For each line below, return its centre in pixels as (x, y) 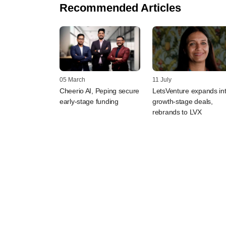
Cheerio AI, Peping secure (100, 91)
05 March (72, 80)
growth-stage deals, (183, 102)
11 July (162, 80)
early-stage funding (89, 102)
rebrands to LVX (177, 112)
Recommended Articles (120, 8)
